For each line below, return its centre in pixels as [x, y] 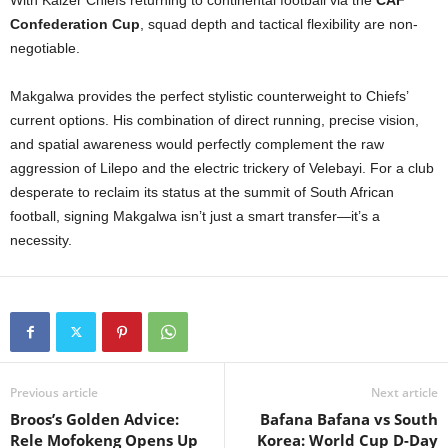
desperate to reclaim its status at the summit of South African [202, 192]
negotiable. [45, 48]
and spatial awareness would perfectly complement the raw [197, 144]
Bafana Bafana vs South [349, 419]
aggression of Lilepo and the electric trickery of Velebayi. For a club [222, 168]
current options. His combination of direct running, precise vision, [214, 120]
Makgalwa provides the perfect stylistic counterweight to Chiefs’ [209, 96]
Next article [404, 393]
